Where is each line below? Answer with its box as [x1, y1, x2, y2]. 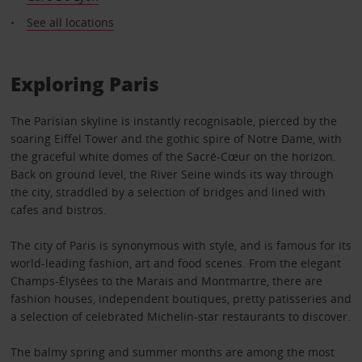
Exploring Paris [10, 70, 159, 98]
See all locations [26, 15, 114, 31]
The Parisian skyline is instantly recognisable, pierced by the [10, 113, 337, 129]
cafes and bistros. [10, 202, 107, 218]
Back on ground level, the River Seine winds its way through [10, 166, 334, 183]
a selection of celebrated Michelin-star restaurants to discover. [10, 309, 351, 325]
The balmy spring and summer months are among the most [10, 344, 335, 360]
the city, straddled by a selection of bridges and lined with [10, 184, 326, 200]
